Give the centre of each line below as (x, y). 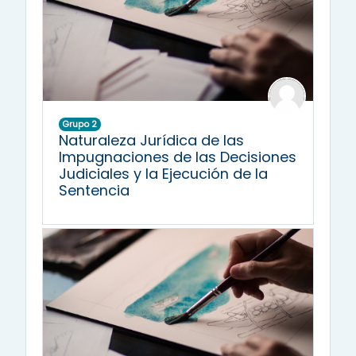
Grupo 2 (80, 124)
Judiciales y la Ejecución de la (163, 174)
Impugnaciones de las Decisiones (178, 157)
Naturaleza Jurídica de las (151, 140)
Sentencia (94, 190)
